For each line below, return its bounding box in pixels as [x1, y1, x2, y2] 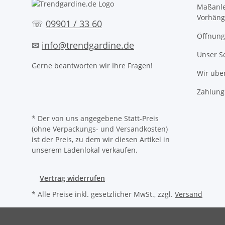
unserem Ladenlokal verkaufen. [32, 145, 138, 155]
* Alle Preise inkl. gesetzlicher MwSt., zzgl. [32, 189, 175, 199]
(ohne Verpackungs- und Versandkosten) [32, 124, 168, 134]
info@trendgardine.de [42, 39, 134, 51]
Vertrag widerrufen [40, 173, 105, 183]
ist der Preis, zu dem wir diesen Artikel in [32, 134, 170, 144]
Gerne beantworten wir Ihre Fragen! [32, 60, 153, 70]
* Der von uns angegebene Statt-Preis [32, 113, 159, 123]
